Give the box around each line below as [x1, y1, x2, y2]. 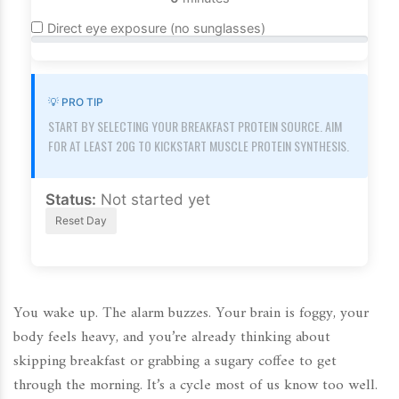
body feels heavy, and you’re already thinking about [13, 324, 330, 352]
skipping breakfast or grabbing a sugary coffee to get [13, 348, 337, 376]
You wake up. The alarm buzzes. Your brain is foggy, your [13, 300, 369, 328]
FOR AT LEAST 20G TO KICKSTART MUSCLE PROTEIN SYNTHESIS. [48, 136, 349, 156]
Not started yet [101, 191, 210, 209]
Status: [45, 191, 96, 209]
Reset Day [55, 214, 107, 228]
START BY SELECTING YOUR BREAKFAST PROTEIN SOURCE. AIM [48, 117, 342, 136]
